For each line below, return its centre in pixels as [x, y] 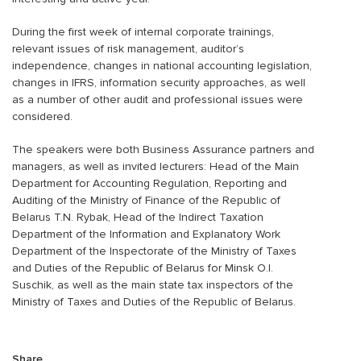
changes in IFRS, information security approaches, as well [159, 82]
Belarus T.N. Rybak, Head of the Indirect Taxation [138, 217]
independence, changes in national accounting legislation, [162, 65]
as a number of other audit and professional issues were [158, 99]
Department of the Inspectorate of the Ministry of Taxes [154, 251]
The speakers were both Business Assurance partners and [163, 149]
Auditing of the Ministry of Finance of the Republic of [146, 200]
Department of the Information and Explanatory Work [146, 234]
